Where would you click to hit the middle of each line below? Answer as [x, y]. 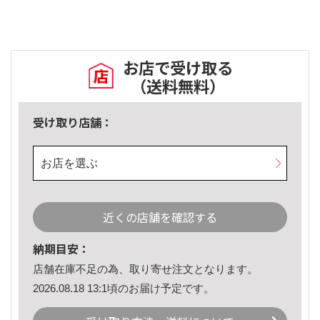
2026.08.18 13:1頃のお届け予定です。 [124, 288]
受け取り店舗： [73, 122]
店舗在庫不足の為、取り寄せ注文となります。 [145, 269]
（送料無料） [178, 86]
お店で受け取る [178, 67]
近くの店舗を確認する [160, 217]
